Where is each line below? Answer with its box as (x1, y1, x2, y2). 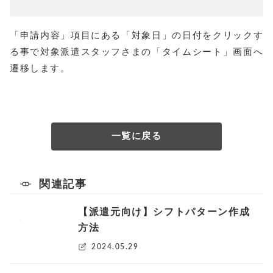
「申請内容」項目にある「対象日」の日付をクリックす (10, 30, 263, 40)
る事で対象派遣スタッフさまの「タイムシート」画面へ (10, 47, 263, 57)
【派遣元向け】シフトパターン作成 (78, 207, 250, 217)
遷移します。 (10, 63, 70, 73)
